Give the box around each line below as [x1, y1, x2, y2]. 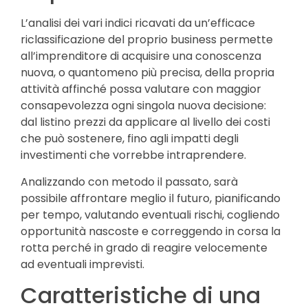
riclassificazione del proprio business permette [21, 32, 273, 48]
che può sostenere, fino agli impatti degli [21, 131, 239, 147]
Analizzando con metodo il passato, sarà [21, 173, 238, 190]
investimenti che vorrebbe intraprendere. [21, 147, 246, 164]
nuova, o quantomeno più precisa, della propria [21, 65, 274, 81]
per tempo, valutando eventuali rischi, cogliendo [21, 206, 280, 223]
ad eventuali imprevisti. [21, 256, 144, 272]
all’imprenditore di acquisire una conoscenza [21, 48, 261, 65]
